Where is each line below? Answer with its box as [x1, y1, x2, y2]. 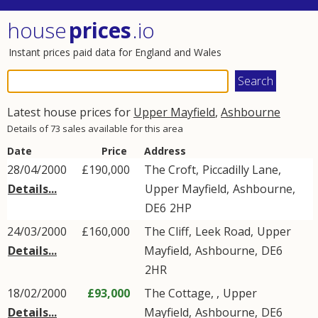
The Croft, [144, 162, 202, 177]
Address [144, 144, 186, 158]
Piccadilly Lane [202, 162, 278, 177]
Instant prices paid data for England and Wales [9, 45, 221, 59]
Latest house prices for [7, 104, 133, 120]
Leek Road [195, 224, 251, 239]
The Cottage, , [144, 285, 222, 301]
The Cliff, [144, 224, 194, 239]
